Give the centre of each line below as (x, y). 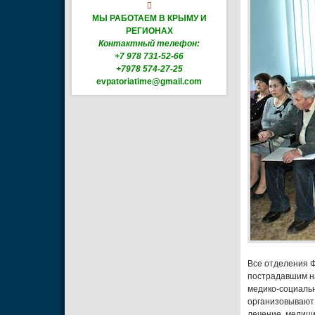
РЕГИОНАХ (149, 31)
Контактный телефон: (149, 43)
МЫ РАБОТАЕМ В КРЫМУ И (149, 18)
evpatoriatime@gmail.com (149, 81)
